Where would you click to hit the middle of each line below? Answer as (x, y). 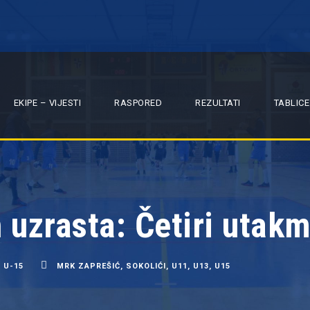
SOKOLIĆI (146, 266)
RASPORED (138, 103)
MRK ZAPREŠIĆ (89, 266)
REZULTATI (218, 103)
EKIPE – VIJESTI (47, 103)
